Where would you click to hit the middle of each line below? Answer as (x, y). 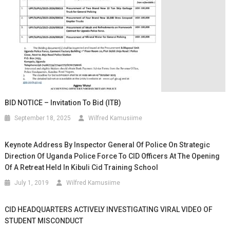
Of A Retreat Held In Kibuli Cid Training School (82, 167)
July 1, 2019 (32, 183)
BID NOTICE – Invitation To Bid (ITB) (63, 102)
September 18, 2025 (43, 118)
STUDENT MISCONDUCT (44, 221)
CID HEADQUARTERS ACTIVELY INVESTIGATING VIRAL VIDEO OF (109, 209)
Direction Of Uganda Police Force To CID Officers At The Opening (112, 156)
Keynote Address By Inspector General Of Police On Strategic (108, 145)
